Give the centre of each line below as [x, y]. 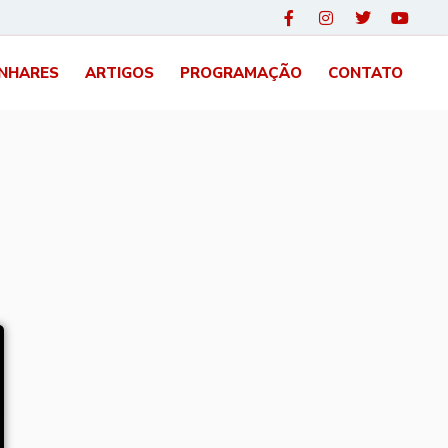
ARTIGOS [119, 73]
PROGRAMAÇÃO [241, 73]
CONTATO [365, 73]
